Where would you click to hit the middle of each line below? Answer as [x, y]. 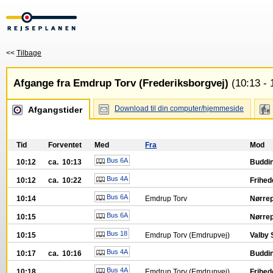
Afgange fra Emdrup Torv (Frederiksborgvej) [121, 83]
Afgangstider [55, 110]
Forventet [65, 145]
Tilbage [29, 53]
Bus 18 [116, 233]
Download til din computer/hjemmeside [179, 108]
